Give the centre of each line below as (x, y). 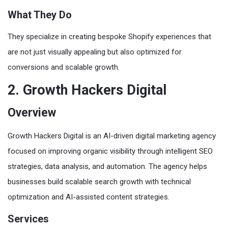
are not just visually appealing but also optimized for (95, 52)
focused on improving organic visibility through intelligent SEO (110, 151)
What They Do (40, 15)
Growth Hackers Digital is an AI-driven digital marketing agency (112, 136)
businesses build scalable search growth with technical (99, 181)
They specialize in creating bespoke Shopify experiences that (109, 36)
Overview (32, 112)
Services (28, 219)
